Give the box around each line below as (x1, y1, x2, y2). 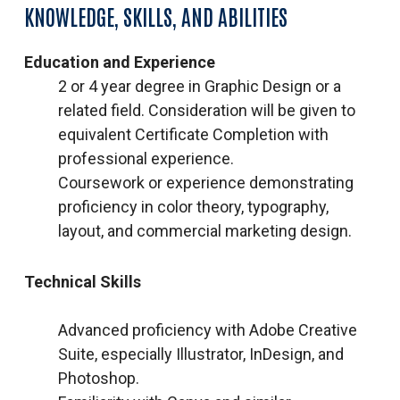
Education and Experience (23, 52, 215, 71)
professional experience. (57, 148, 234, 168)
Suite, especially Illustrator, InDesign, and (57, 344, 344, 363)
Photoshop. (57, 368, 139, 387)
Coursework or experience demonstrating (57, 172, 354, 192)
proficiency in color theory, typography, (57, 196, 329, 216)
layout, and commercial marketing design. (57, 221, 352, 240)
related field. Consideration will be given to (57, 100, 355, 120)
